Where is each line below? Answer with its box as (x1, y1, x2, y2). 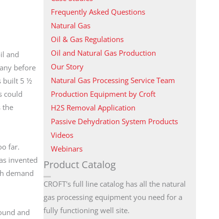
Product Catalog (43, 157, 116, 171)
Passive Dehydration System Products (50, 116, 178, 126)
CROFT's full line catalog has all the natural (43, 178, 186, 189)
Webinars (50, 143, 83, 153)
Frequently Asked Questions (50, 6, 145, 17)
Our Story (50, 61, 84, 71)
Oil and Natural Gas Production (50, 47, 156, 58)
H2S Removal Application (50, 102, 135, 112)
